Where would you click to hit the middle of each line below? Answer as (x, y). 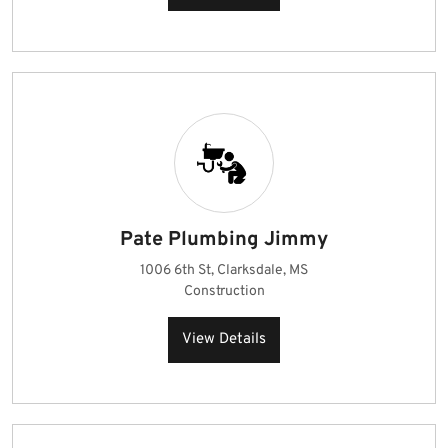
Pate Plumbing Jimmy (224, 240)
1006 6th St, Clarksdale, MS (224, 270)
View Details (224, 339)
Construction (224, 291)
